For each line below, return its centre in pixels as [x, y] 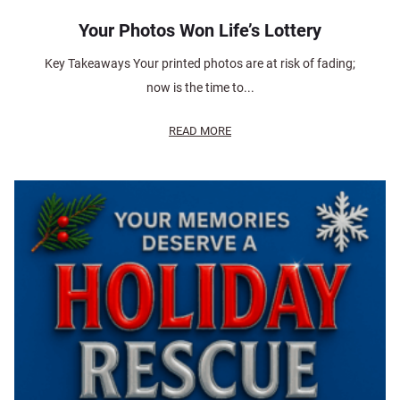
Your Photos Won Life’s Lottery [200, 31]
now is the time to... [200, 88]
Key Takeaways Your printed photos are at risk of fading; [200, 64]
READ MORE [200, 131]
